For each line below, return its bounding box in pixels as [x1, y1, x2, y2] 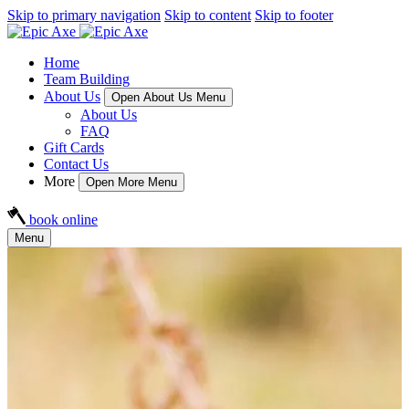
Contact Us [44, 156, 109, 172]
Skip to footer [255, 7, 333, 23]
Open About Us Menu [111, 90, 225, 104]
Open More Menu [86, 175, 177, 189]
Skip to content [164, 7, 251, 23]
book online [29, 212, 98, 227]
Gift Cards [44, 140, 104, 155]
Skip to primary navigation [7, 7, 161, 23]
